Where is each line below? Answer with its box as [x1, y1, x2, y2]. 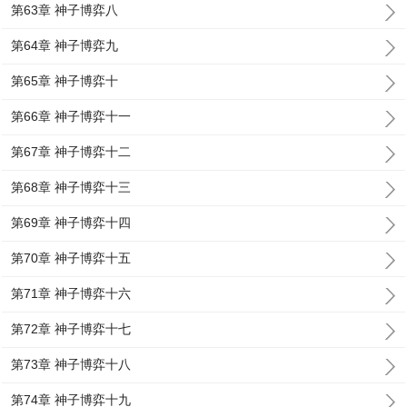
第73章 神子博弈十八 [11, 357, 132, 372]
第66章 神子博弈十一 [11, 109, 132, 124]
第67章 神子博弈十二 [11, 144, 132, 159]
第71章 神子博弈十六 [11, 286, 132, 301]
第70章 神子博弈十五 [11, 251, 132, 265]
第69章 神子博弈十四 [11, 215, 132, 230]
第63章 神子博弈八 [11, 3, 119, 17]
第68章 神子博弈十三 [11, 180, 132, 194]
